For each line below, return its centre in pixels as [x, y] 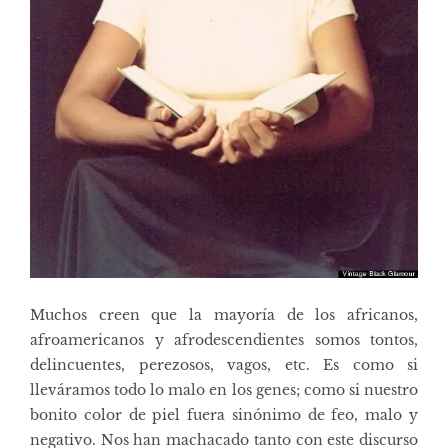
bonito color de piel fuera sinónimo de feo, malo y [224, 415]
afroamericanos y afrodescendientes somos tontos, [224, 340]
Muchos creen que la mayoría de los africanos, [224, 315]
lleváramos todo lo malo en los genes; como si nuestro [224, 390]
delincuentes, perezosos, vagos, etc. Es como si [224, 365]
